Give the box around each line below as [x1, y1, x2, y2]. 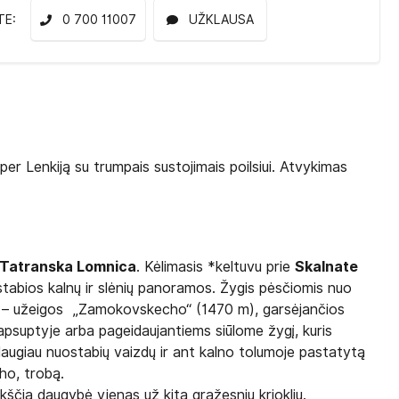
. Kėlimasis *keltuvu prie [136, 258, 296, 275]
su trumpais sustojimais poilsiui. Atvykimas [70, 159, 348, 175]
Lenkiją [26, 159, 71, 175]
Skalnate [295, 258, 359, 275]
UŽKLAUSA [189, 12, 255, 27]
